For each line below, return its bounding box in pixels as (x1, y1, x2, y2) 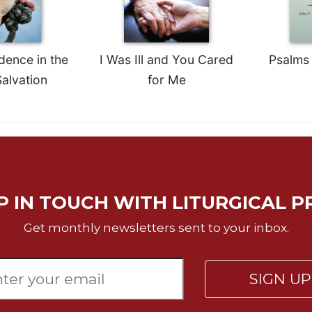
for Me (147, 72, 186, 87)
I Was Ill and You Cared (100, 52, 233, 67)
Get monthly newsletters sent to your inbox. (23, 220, 289, 235)
